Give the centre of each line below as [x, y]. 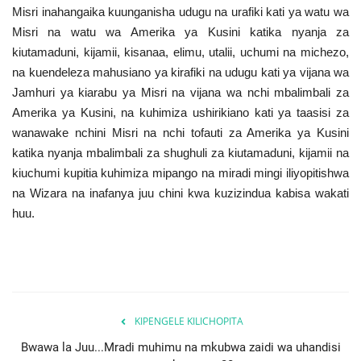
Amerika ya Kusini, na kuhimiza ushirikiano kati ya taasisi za [180, 112]
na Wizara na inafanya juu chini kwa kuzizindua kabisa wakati [180, 193]
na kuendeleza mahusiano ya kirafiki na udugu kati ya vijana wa [180, 72]
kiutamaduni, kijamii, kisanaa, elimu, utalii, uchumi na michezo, [180, 52]
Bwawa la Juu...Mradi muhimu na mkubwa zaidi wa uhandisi [180, 347]
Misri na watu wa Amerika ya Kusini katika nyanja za [180, 31]
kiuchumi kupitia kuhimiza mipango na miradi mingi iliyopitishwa [180, 172]
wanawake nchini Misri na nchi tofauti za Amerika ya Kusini [180, 132]
